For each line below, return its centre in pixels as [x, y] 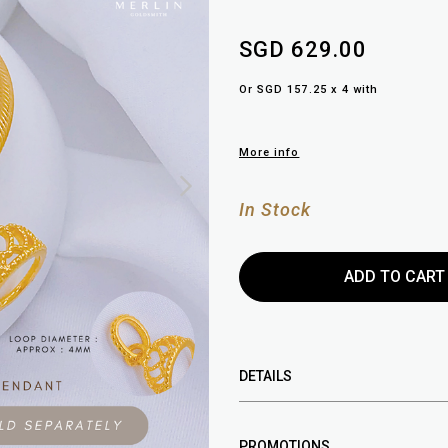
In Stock [275, 210]
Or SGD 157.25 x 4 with [309, 90]
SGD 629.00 [303, 50]
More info [269, 153]
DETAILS [265, 376]
